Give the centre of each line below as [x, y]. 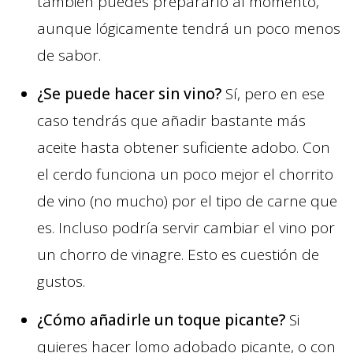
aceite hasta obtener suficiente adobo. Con [184, 148]
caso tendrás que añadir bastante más [171, 121]
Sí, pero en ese [273, 94]
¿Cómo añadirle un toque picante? [161, 320]
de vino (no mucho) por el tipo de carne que [187, 201]
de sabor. [69, 56]
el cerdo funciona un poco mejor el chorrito [185, 175]
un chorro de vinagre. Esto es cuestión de [178, 255]
